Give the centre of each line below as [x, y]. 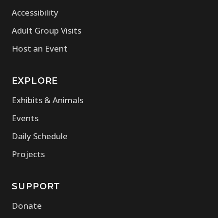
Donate [27, 206]
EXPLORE [35, 81]
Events [25, 118]
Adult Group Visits [46, 31]
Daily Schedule [40, 136]
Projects [28, 154]
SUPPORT [36, 187]
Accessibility [35, 13]
